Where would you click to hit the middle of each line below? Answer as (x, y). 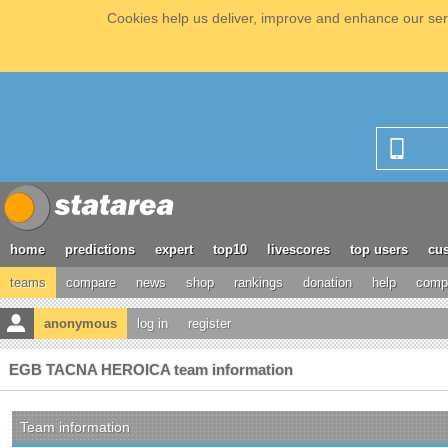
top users (379, 249)
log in (152, 323)
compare (91, 282)
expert (174, 249)
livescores (298, 249)
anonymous (80, 323)
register (209, 323)
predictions (100, 249)
